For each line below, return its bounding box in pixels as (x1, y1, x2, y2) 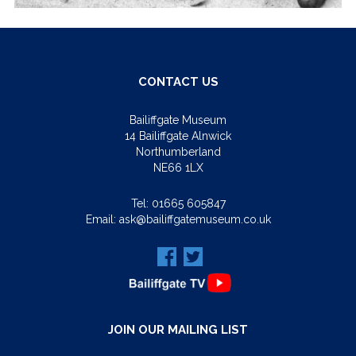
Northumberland (135, 145, 221, 158)
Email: (85, 212, 119, 226)
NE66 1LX (153, 161, 203, 174)
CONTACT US (137, 74, 219, 89)
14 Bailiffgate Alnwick (125, 129, 231, 142)
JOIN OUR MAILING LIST (108, 322, 248, 337)
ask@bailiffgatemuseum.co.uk (118, 212, 271, 226)
